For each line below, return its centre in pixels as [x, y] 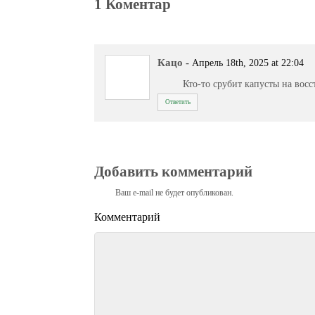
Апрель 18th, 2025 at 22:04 [248, 63]
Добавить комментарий [174, 172]
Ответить [178, 102]
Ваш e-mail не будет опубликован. [175, 192]
